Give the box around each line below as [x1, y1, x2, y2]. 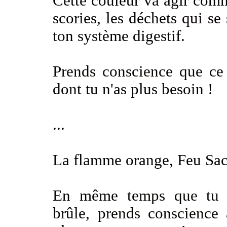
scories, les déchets [53, 10, 177, 27]
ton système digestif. [53, 27, 185, 45]
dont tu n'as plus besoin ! [53, 81, 213, 98]
